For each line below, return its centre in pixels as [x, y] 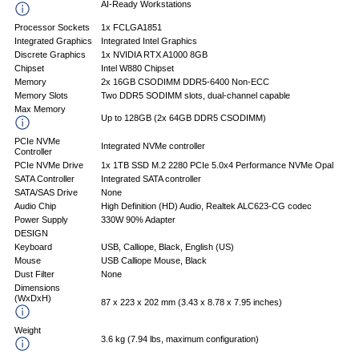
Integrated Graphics [53, 41]
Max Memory [40, 109]
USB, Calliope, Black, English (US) [167, 247]
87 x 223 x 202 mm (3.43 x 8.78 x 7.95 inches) [192, 303]
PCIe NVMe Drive [49, 165]
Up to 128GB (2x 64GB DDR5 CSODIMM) [184, 118]
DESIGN [31, 234]
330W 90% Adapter [138, 220]
